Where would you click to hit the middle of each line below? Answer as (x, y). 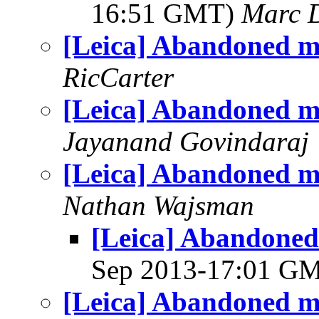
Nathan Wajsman (158, 205)
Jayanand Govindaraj (186, 141)
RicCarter (118, 77)
